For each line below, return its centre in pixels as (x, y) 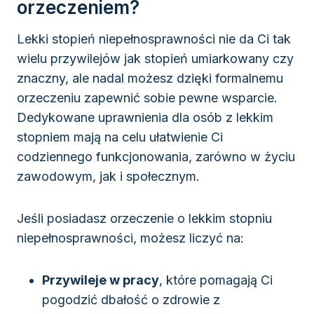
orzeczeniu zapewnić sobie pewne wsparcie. (147, 98)
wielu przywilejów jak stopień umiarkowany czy (155, 59)
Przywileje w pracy (101, 280)
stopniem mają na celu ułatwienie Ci (120, 137)
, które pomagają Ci (216, 280)
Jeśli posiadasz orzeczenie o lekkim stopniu (144, 219)
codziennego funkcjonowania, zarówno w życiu (156, 157)
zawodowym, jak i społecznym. (108, 177)
